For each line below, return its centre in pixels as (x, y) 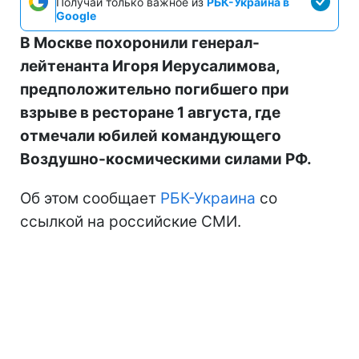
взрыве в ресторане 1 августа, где (150, 112)
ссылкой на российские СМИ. (131, 221)
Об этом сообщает (90, 198)
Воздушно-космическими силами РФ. (166, 159)
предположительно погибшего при (155, 89)
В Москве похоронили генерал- (140, 42)
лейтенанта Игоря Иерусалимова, (150, 66)
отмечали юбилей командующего (151, 135)
